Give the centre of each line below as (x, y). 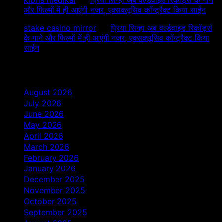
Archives (30, 69)
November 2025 (55, 190)
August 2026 (48, 92)
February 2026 (51, 157)
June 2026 (44, 114)
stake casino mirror (60, 28)
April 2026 (44, 136)
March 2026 (47, 146)
